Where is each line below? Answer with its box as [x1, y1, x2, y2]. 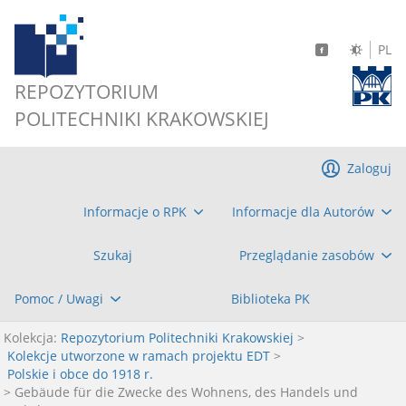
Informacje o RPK [82, 203, 187, 220]
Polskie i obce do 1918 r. [7, 365, 153, 382]
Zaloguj [347, 159, 391, 177]
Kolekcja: [4, 329, 57, 346]
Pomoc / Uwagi [14, 290, 103, 307]
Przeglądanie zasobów [239, 246, 375, 264]
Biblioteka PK [230, 290, 310, 307]
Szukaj [92, 246, 132, 264]
